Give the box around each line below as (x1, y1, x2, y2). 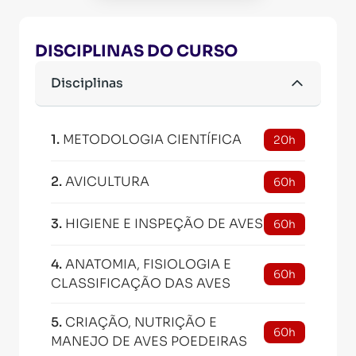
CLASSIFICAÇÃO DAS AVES (51, 275, 230, 292)
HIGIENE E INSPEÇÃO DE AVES (65, 215, 263, 232)
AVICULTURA (65, 173, 149, 190)
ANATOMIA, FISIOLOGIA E (65, 256, 231, 273)
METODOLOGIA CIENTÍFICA (63, 131, 242, 148)
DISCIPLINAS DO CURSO (35, 41, 238, 61)
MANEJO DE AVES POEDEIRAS (51, 333, 247, 350)
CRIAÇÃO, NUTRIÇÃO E (65, 314, 217, 331)
